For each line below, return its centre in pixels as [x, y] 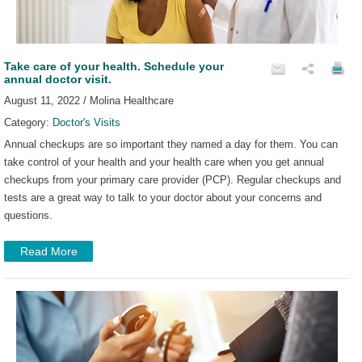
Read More [48, 251]
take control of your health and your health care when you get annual [164, 162]
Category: [28, 122]
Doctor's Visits [86, 122]
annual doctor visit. [58, 79]
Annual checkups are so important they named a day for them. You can [171, 144]
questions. [28, 215]
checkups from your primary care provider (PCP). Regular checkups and [173, 179]
